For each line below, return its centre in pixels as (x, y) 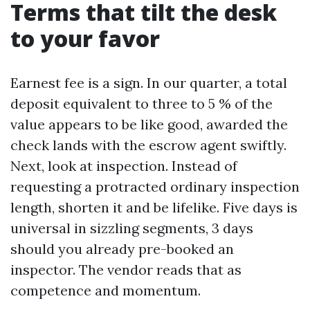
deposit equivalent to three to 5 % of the (142, 103)
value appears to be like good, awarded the (149, 124)
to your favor (85, 38)
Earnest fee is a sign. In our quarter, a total (149, 83)
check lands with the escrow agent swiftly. (148, 145)
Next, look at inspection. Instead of (124, 166)
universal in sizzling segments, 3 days (132, 228)
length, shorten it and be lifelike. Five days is (154, 207)
